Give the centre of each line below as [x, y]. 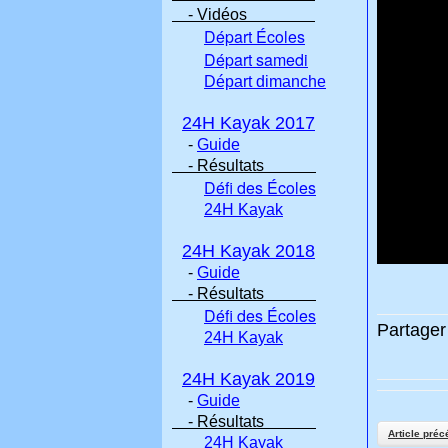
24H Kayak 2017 [248, 123]
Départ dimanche [265, 81]
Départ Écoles [254, 36]
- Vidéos [243, 14]
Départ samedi [256, 59]
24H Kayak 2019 [248, 379]
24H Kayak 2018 [248, 251]
